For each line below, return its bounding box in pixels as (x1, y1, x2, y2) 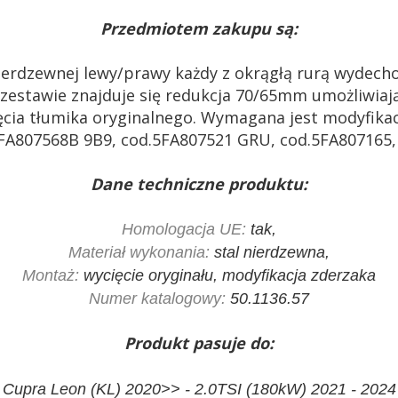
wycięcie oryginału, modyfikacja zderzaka (79, 266, 376, 284)
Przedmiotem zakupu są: (100, 17, 298, 39)
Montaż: (22, 266, 79, 284)
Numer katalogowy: (89, 289, 226, 307)
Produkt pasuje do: (124, 331, 274, 354)
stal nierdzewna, (210, 243, 330, 261)
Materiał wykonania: (68, 243, 210, 261)
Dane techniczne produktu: (91, 172, 307, 195)
